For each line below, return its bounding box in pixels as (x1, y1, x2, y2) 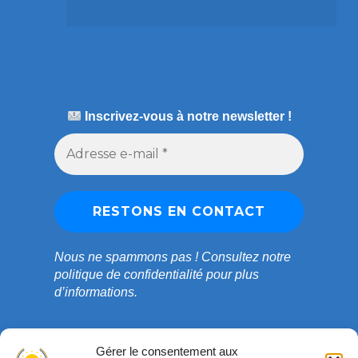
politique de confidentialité (54, 268, 203, 282)
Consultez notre (201, 250, 291, 265)
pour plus (202, 268, 259, 282)
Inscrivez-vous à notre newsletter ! (81, 109, 292, 124)
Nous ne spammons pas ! (54, 250, 201, 265)
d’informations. (54, 285, 137, 300)
